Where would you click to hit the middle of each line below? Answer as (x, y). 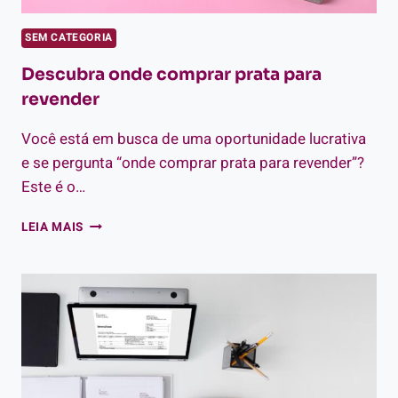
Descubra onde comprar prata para (171, 75)
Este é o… (53, 187)
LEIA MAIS (53, 228)
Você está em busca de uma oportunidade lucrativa (194, 139)
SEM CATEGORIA (69, 38)
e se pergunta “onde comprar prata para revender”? (193, 163)
